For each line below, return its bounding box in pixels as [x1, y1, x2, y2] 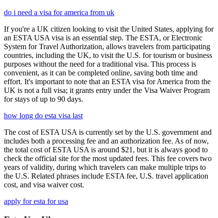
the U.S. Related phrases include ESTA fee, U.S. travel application [4, 171, 208, 180]
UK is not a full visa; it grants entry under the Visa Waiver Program [4, 86, 210, 94]
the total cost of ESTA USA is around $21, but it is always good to [4, 145, 208, 154]
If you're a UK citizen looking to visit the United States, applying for [4, 24, 214, 33]
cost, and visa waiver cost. [4, 180, 84, 189]
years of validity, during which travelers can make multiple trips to [4, 163, 206, 171]
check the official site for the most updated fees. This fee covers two [4, 154, 212, 163]
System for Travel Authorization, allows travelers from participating [4, 42, 210, 51]
